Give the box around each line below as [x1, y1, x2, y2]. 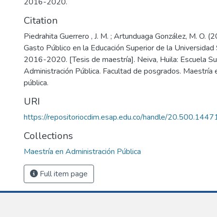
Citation [24, 14, 58, 27]
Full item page [38, 169, 88, 179]
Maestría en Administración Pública [24, 146, 141, 157]
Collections [24, 129, 73, 142]
